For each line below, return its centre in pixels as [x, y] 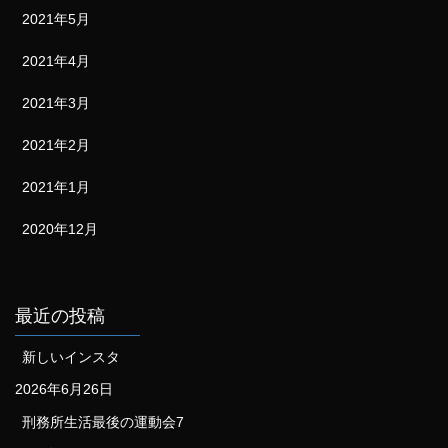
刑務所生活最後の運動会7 [103, 422]
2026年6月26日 [64, 389]
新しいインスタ [71, 357]
